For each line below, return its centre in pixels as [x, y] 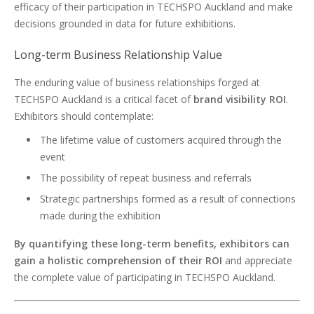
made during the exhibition [100, 216]
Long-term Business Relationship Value [118, 55]
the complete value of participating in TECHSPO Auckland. [145, 277]
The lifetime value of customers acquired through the [161, 140]
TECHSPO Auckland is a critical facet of [104, 99]
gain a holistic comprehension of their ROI [118, 260]
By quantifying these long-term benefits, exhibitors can [152, 244]
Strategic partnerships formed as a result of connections [168, 199]
